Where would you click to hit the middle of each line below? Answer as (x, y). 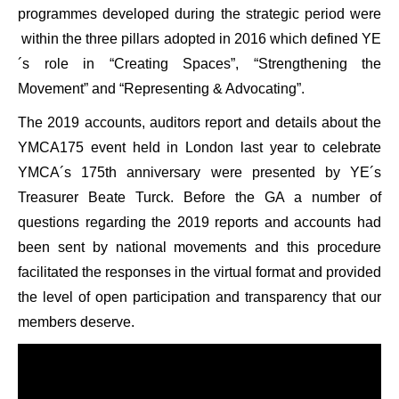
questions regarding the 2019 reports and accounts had (199, 222)
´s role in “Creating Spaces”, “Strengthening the (199, 64)
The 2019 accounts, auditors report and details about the (199, 122)
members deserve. (76, 322)
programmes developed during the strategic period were (199, 14)
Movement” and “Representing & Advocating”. (161, 89)
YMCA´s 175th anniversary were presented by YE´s (199, 172)
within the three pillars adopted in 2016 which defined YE (199, 39)
